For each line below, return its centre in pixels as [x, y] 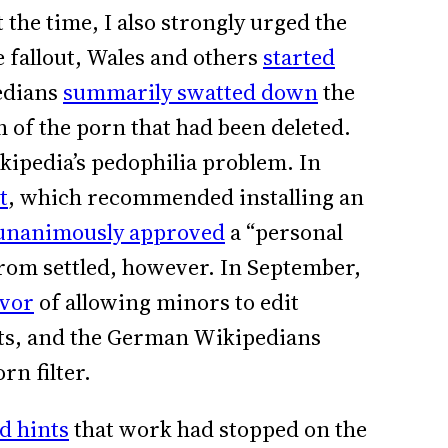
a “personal [284, 232]
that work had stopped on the [218, 430]
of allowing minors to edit [166, 302]
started [299, 57]
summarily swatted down [190, 92]
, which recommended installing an [186, 197]
